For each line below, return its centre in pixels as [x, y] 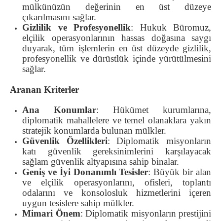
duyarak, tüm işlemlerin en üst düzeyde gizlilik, [117, 48]
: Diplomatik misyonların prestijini [146, 214]
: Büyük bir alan [180, 172]
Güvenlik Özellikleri [65, 141]
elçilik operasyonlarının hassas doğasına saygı [117, 38]
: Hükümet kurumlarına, [154, 110]
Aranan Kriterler [44, 90]
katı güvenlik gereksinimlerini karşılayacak [117, 151]
